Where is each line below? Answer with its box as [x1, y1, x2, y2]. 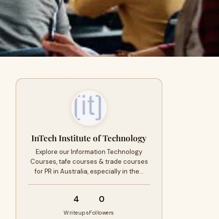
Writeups [64, 209, 89, 216]
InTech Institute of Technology [31, 132, 147, 143]
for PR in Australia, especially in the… [34, 167, 144, 175]
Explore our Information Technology [36, 148, 142, 156]
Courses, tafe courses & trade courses [30, 157, 148, 166]
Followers [89, 209, 114, 216]
